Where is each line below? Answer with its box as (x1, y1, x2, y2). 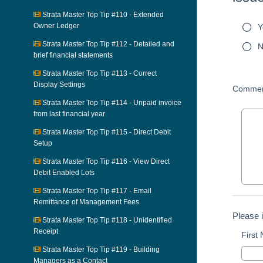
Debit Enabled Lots (33, 168, 95, 177)
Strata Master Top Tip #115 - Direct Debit (41, 128, 171, 136)
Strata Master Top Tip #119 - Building (41, 245, 160, 254)
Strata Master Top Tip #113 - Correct (41, 69, 157, 77)
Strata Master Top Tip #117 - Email (41, 187, 151, 195)
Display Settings (33, 80, 85, 89)
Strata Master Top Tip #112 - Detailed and (41, 40, 174, 48)
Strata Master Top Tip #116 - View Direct (41, 157, 170, 166)
